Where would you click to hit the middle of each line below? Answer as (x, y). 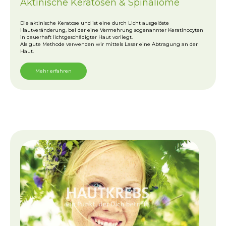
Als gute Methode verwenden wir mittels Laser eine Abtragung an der (109, 44)
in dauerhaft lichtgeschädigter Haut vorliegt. (76, 37)
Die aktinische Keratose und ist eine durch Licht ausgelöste (95, 23)
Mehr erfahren (53, 71)
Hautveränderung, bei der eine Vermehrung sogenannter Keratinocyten (112, 30)
